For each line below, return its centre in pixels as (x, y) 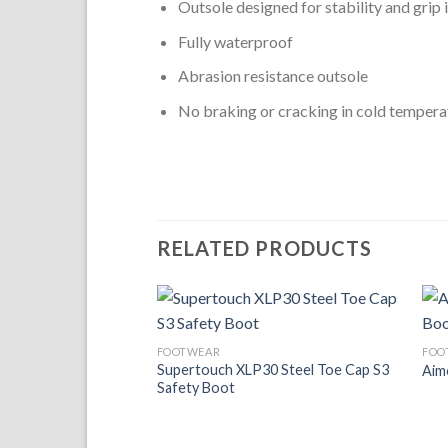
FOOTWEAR (188, 351)
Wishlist (362, 353)
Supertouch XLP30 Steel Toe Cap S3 (272, 369)
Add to (363, 339)
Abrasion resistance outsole (272, 76)
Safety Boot (195, 387)
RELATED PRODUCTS (264, 247)
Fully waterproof (235, 41)
